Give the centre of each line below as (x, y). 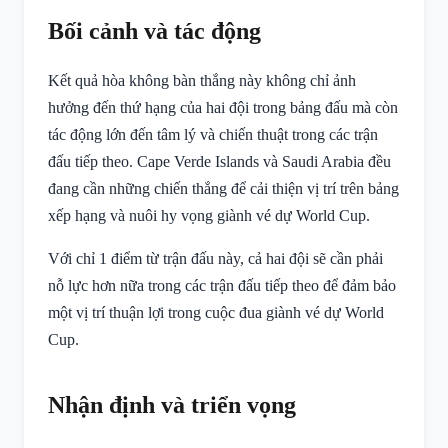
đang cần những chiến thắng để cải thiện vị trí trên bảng (223, 188)
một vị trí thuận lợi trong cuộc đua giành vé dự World (216, 312)
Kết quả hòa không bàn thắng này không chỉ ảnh (202, 80)
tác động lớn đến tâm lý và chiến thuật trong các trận (213, 134)
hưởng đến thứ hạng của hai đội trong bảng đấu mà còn (223, 107)
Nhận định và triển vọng (172, 405)
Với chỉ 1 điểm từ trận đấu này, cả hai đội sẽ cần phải (215, 258)
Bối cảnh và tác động (154, 31)
